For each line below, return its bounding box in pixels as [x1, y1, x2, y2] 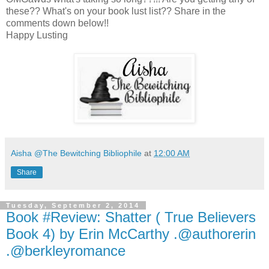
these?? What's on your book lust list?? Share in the [6, 6, 226, 17]
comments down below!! [6, 18, 109, 29]
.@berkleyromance [6, 243, 125, 259]
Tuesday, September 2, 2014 [6, 202, 140, 210]
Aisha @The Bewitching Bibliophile [11, 148, 142, 159]
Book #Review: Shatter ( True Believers [6, 209, 256, 226]
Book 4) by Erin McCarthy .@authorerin [6, 226, 256, 243]
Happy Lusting [6, 30, 68, 41]
